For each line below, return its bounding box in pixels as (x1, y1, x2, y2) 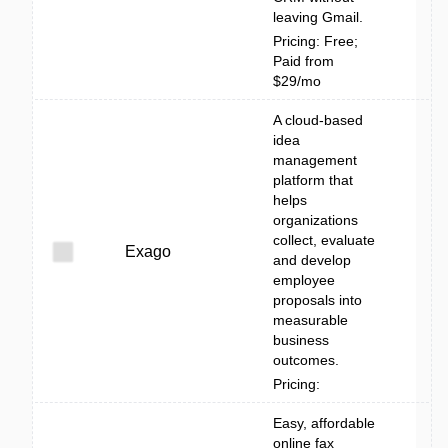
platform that (273, 172, 353, 188)
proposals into (273, 292, 362, 308)
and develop (273, 252, 351, 268)
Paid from (273, 53, 334, 69)
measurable (273, 312, 348, 328)
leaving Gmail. (273, 9, 363, 25)
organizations (273, 212, 358, 228)
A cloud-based (273, 112, 363, 128)
